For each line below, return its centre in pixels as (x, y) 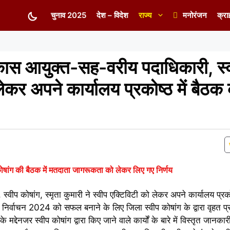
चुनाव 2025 (69, 15)
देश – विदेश (112, 15)
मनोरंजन (195, 15)
